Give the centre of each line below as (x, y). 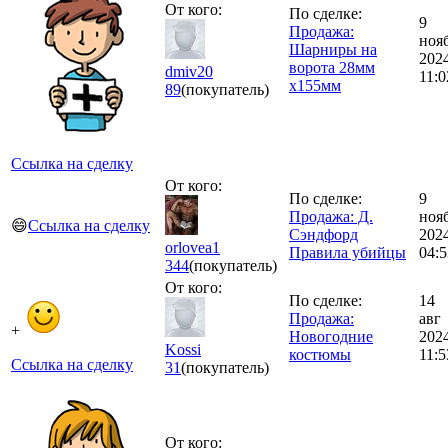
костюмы (320, 354)
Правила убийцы (347, 252)
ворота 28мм (332, 67)
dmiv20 (189, 71)
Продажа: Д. (331, 216)
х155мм (315, 85)
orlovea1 (192, 247)
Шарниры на (333, 49)
